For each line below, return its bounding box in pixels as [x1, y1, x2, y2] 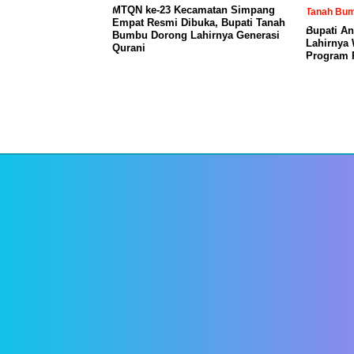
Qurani [112, 42, 145, 54]
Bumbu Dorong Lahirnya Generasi [112, 29, 280, 41]
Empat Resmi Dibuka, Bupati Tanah [112, 17, 285, 28]
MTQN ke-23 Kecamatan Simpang [112, 4, 275, 16]
